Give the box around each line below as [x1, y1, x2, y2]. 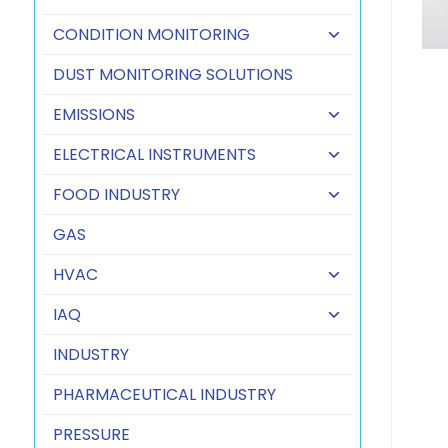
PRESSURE [52, 423, 130, 446]
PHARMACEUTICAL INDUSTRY [52, 383, 276, 406]
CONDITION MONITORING [52, 23, 250, 46]
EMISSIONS [52, 103, 135, 126]
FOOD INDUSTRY [52, 183, 180, 206]
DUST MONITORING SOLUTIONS [52, 63, 293, 86]
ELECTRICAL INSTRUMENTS [52, 143, 256, 166]
